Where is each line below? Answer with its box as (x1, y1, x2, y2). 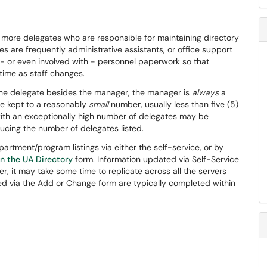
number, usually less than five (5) (108, 99, 238, 110)
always (192, 87, 219, 98)
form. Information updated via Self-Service (73, 154, 239, 164)
